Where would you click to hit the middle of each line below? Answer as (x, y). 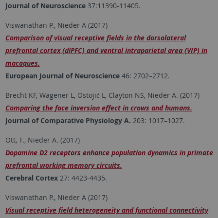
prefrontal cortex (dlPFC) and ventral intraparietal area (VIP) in (106, 51)
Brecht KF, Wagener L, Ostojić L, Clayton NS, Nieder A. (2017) (102, 95)
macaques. (22, 63)
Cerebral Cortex (31, 178)
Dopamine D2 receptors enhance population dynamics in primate (109, 153)
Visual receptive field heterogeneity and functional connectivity (107, 210)
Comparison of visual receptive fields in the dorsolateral (95, 38)
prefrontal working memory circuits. (64, 165)
